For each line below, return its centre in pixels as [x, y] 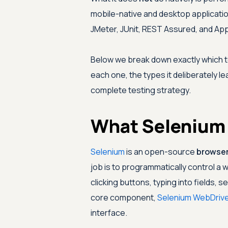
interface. [109, 213]
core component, [124, 197]
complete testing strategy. [140, 90]
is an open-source [160, 152]
